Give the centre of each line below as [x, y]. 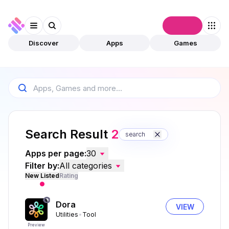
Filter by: [42, 166]
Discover [44, 43]
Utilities [67, 214]
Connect [182, 25]
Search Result [68, 134]
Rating [69, 176]
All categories [86, 166]
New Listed [42, 176]
